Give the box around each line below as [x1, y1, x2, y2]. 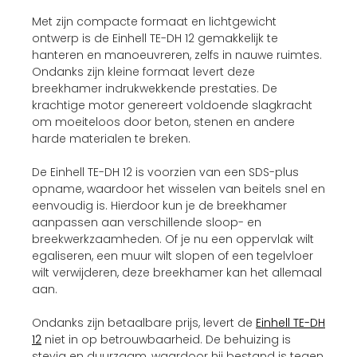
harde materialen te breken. [32, 130, 190, 147]
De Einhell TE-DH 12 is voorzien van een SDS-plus [32, 163, 299, 180]
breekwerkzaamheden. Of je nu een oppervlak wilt [32, 230, 314, 247]
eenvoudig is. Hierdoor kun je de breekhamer [32, 197, 287, 214]
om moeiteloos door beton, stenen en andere [32, 113, 295, 130]
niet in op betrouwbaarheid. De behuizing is [41, 331, 291, 347]
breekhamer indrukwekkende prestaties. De [32, 80, 277, 96]
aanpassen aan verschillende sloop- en [32, 214, 261, 230]
